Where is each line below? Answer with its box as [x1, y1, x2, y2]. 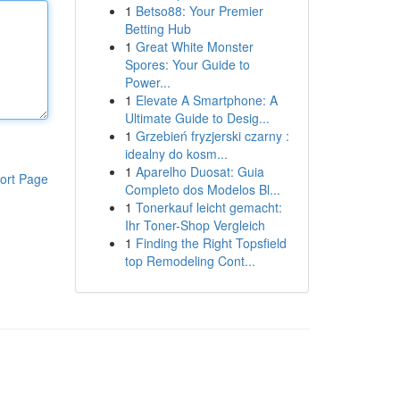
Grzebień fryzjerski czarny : [135, 127, 289, 145]
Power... [124, 73, 171, 91]
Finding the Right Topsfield [135, 234, 287, 252]
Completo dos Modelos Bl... [124, 180, 280, 198]
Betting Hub [124, 20, 191, 37]
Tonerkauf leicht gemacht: [135, 198, 282, 216]
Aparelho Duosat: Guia [135, 162, 264, 180]
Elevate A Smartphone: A [135, 91, 278, 109]
